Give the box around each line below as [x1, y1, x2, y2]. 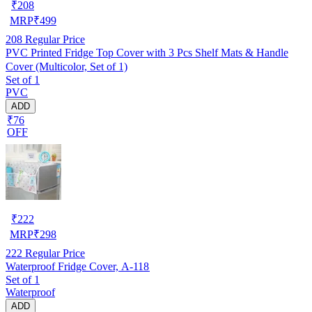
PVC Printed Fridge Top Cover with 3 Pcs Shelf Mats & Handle [6, 46, 288, 58]
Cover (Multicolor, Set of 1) [6, 60, 127, 72]
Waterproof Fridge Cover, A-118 [6, 260, 150, 272]
